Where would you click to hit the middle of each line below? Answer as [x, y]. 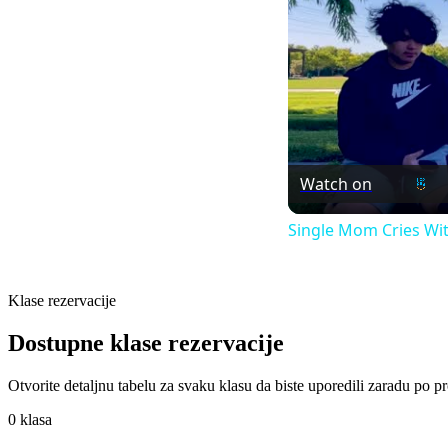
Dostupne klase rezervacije [146, 342]
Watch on [336, 183]
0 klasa [30, 419]
